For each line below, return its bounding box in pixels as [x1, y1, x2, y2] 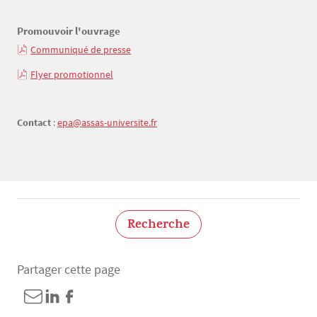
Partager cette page [17, 261, 120, 278]
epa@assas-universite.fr [57, 116, 157, 129]
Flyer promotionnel [30, 67, 113, 81]
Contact [17, 116, 51, 129]
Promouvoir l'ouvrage [17, 24, 122, 38]
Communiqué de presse [30, 43, 131, 57]
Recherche [127, 215, 190, 237]
